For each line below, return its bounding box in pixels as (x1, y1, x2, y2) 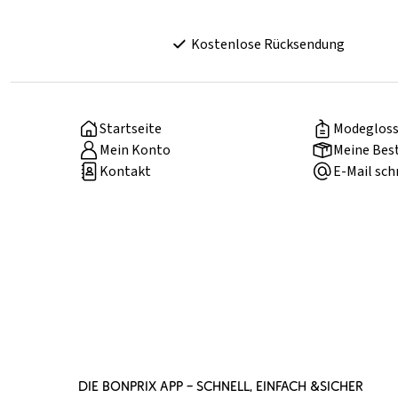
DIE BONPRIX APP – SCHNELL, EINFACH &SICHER (78, 378, 363, 395)
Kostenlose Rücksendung (190, 35, 345, 55)
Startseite (99, 119, 162, 139)
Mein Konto (99, 140, 171, 161)
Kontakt (99, 162, 151, 182)
